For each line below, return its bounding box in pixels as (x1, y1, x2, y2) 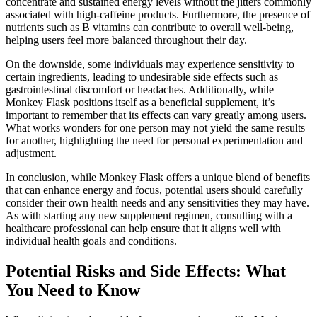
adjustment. (6, 147, 57, 160)
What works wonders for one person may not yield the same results (6, 122, 305, 134)
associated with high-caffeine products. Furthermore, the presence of (6, 8, 310, 21)
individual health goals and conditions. (6, 235, 177, 248)
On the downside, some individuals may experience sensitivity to (6, 58, 294, 71)
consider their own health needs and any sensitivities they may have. (6, 197, 309, 209)
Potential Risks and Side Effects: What (6, 262, 286, 281)
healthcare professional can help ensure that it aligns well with (6, 222, 281, 235)
